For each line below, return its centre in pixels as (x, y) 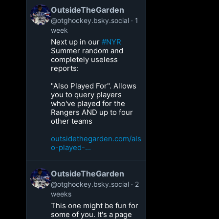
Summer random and (87, 51)
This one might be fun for (95, 206)
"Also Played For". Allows (94, 86)
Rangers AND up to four (92, 112)
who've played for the (88, 103)
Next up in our (77, 42)
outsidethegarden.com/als (96, 139)
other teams (72, 121)
